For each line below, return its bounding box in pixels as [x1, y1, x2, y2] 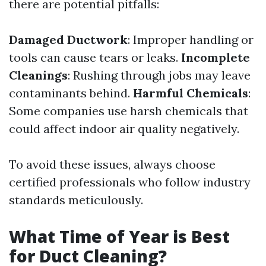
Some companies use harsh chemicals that [9, 103, 248, 118]
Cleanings [9, 68, 68, 83]
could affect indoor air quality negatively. [9, 121, 239, 136]
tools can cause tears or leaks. [9, 50, 181, 65]
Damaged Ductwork [9, 32, 128, 47]
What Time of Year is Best [9, 225, 230, 248]
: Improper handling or [128, 32, 254, 47]
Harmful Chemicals [133, 85, 248, 100]
